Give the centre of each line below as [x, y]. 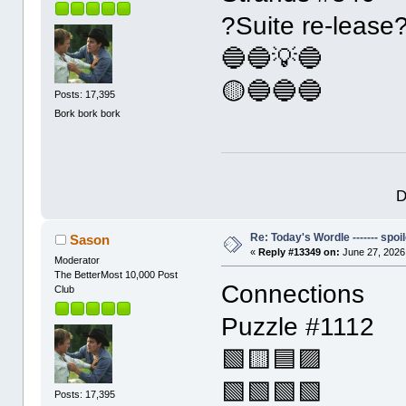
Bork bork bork [88, 114]
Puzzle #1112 [298, 326]
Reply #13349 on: [300, 251]
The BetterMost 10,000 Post [116, 274]
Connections [293, 294]
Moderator [77, 260]
